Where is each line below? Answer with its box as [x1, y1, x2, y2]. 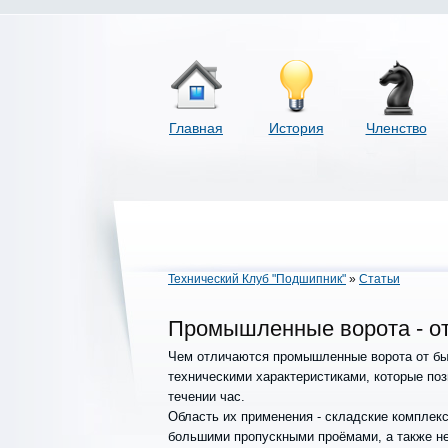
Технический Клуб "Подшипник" [168, 272, 346, 286]
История [268, 120, 324, 136]
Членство [365, 120, 427, 136]
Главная [169, 120, 223, 136]
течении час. [168, 389, 245, 404]
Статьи [359, 272, 400, 286]
